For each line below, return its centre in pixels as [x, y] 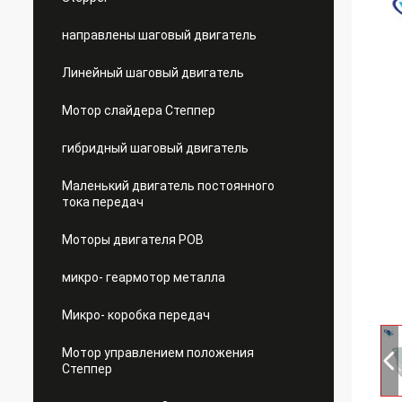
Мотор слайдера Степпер [139, 110]
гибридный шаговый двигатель [155, 148]
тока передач [103, 202]
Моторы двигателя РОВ [133, 240]
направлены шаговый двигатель [159, 35]
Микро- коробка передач [136, 315]
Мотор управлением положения [158, 353]
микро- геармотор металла [144, 277]
